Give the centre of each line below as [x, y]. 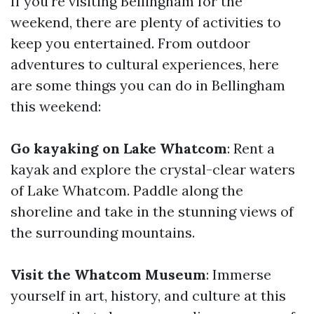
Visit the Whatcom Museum [108, 274]
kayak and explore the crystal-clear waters [153, 169]
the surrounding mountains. [103, 232]
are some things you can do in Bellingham [148, 85]
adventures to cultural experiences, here [145, 64]
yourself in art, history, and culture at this [148, 295]
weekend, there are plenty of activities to [146, 22]
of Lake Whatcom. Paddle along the [127, 190]
